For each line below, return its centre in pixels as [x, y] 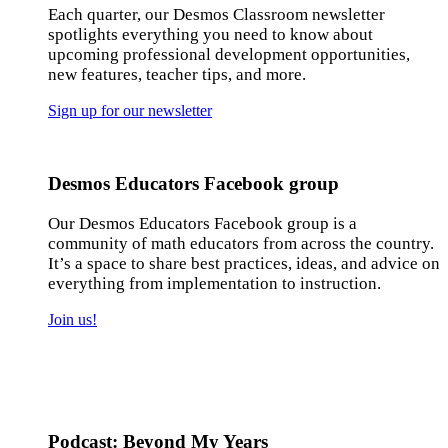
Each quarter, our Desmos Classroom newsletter [216, 15]
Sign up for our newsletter [130, 111]
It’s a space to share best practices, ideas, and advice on [244, 263]
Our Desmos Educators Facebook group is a [202, 223]
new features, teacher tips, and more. [179, 75]
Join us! [72, 319]
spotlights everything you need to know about [210, 35]
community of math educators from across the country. [241, 243]
